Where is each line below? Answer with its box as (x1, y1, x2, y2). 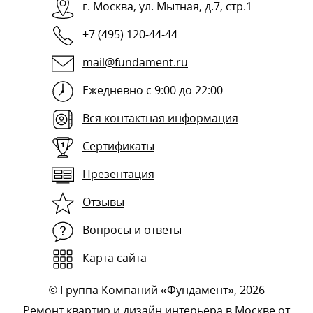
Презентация (82, 166, 154, 182)
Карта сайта (82, 249, 147, 265)
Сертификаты (82, 138, 154, 154)
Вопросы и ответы (82, 221, 182, 238)
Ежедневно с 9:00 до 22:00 (82, 82, 223, 98)
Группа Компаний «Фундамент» (59, 282, 234, 298)
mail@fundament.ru (82, 54, 188, 70)
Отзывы (82, 194, 124, 210)
